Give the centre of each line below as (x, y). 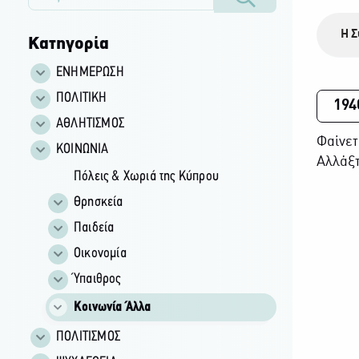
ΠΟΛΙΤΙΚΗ (81, 98)
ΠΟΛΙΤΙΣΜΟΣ (88, 337)
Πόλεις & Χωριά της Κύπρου (146, 176)
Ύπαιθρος (97, 279)
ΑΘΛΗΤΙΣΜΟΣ (90, 123)
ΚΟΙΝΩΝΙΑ (82, 149)
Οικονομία (100, 253)
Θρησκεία (98, 202)
